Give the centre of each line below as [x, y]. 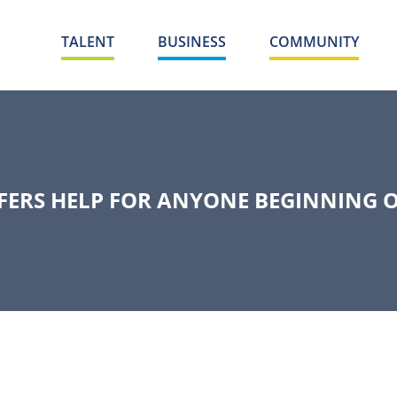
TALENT [88, 42]
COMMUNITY [314, 42]
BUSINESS [192, 42]
